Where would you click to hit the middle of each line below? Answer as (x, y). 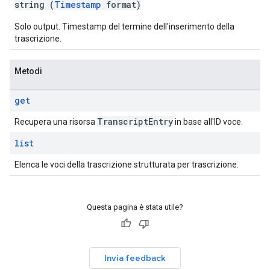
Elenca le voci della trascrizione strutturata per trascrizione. (127, 165)
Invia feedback (135, 258)
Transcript (123, 121)
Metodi (28, 71)
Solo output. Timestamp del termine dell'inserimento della (124, 27)
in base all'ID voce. (208, 122)
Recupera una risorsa (56, 122)
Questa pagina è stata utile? (135, 207)
